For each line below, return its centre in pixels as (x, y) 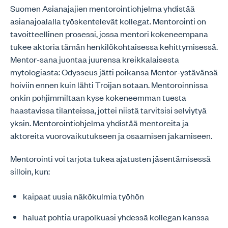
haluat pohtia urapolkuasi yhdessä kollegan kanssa (116, 217)
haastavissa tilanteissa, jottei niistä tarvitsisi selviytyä (108, 110)
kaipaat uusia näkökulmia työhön (84, 196)
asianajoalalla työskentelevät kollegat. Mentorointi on (108, 21)
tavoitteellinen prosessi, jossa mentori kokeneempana (109, 34)
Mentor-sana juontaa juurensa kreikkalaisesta (95, 59)
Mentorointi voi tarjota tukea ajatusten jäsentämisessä (110, 158)
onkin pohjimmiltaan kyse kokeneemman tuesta (98, 97)
